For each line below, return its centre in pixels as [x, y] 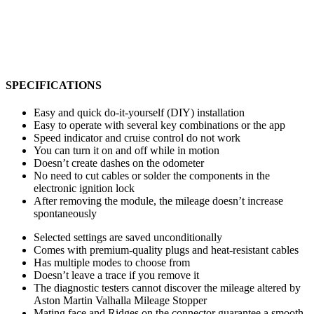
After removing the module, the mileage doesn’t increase [158, 201]
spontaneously [65, 214]
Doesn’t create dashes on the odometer [119, 163]
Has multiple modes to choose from [112, 263]
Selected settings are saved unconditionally [128, 238]
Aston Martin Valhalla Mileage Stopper [120, 301]
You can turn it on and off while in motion [127, 151]
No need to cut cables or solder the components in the [152, 176]
